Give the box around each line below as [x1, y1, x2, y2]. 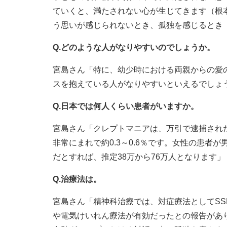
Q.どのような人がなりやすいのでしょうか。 [53, 43, 215, 52]
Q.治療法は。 [53, 175, 101, 184]
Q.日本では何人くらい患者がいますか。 [53, 102, 199, 111]
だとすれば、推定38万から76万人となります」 [53, 153, 225, 162]
